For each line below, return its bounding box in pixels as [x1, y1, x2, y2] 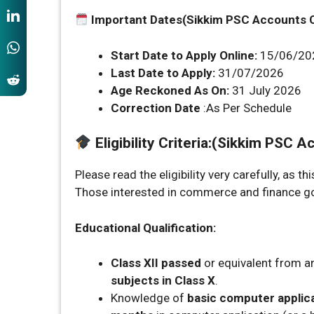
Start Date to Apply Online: [111, 48, 257, 62]
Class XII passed [111, 256, 201, 271]
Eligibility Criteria [95, 135, 208, 152]
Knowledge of [111, 291, 187, 306]
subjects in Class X [111, 273, 215, 288]
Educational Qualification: [75, 220, 216, 235]
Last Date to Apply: [111, 65, 215, 80]
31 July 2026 [232, 83, 301, 97]
